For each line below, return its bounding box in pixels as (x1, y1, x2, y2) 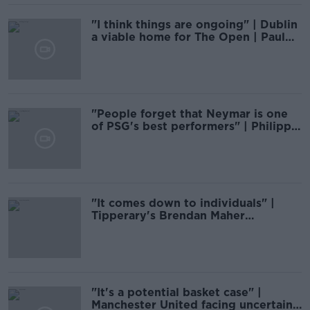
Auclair (91, 132, 131, 145)
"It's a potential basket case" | (91, 286, 262, 299)
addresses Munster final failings (91, 221, 269, 235)
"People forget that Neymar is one (91, 107, 288, 120)
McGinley (91, 43, 144, 56)
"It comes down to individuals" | (91, 197, 275, 210)
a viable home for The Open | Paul (91, 30, 285, 44)
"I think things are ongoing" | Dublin (91, 18, 298, 31)
